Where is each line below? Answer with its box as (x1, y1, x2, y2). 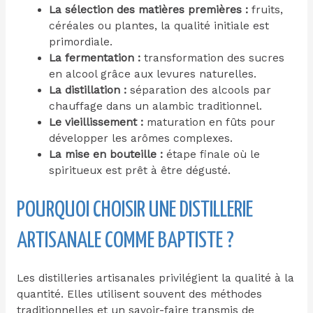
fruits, (248, 3, 284, 16)
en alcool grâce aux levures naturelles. (49, 67, 257, 80)
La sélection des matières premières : (49, 3, 249, 16)
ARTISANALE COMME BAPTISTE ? (16, 229, 234, 252)
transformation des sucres (140, 51, 285, 64)
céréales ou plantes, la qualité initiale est (49, 19, 270, 32)
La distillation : (49, 83, 127, 96)
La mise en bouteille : (49, 147, 163, 161)
